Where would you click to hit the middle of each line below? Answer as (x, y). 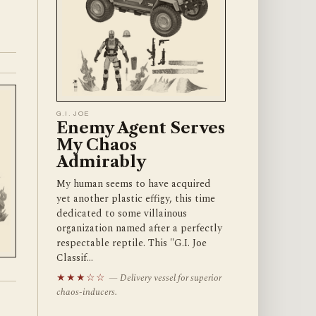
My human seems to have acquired (133, 184)
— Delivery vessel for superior (165, 278)
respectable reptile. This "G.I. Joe (131, 243)
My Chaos (96, 145)
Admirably (101, 162)
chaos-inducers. (86, 292)
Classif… (74, 258)
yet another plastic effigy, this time (135, 199)
